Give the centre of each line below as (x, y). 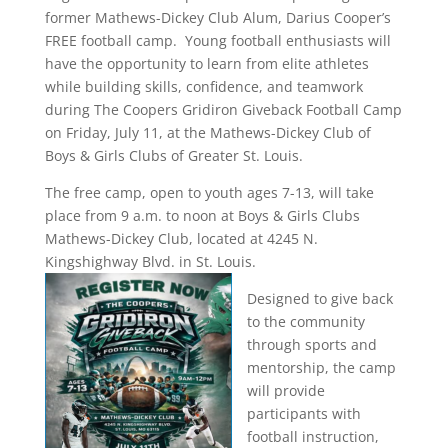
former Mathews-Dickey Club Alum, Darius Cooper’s (217, 17)
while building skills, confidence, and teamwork (203, 86)
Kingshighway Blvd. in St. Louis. (150, 261)
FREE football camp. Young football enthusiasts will (217, 40)
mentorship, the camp (321, 367)
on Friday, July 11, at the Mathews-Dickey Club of (207, 132)
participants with (303, 413)
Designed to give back (319, 298)
